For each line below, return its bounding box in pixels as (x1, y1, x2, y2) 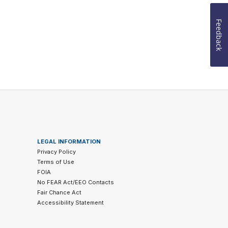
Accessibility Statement (37, 199, 104, 206)
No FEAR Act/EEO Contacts (37, 179, 114, 186)
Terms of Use (37, 158, 74, 165)
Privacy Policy (37, 148, 76, 155)
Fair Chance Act (37, 189, 81, 196)
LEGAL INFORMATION (37, 138, 101, 145)
